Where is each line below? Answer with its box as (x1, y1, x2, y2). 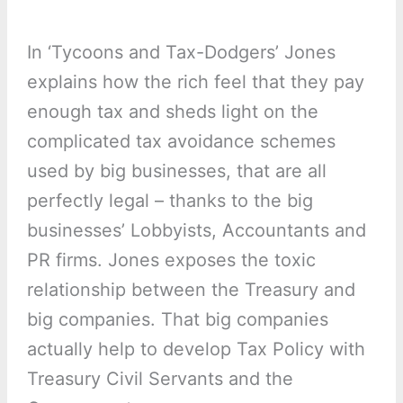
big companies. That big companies (26, 309, 328, 331)
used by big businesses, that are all (26, 160, 327, 183)
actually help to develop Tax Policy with (26, 338, 365, 361)
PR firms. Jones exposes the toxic (26, 249, 316, 272)
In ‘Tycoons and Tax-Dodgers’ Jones (26, 41, 336, 64)
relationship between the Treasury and (26, 279, 355, 301)
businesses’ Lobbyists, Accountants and (26, 219, 366, 242)
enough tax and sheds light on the (26, 101, 318, 123)
